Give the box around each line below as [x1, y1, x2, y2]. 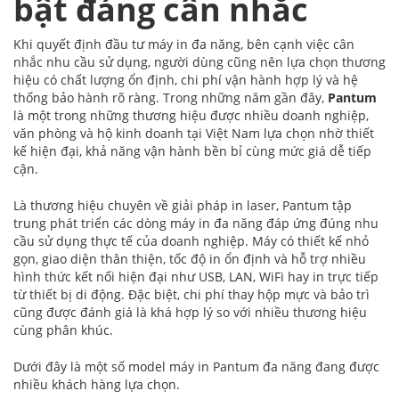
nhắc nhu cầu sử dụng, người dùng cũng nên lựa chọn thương [13, 53, 386, 71]
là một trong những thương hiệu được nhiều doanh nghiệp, [13, 107, 369, 125]
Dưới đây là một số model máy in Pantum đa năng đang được [13, 358, 379, 376]
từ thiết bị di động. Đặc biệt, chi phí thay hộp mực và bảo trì [13, 286, 370, 304]
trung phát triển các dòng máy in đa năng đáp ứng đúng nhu [13, 215, 379, 232]
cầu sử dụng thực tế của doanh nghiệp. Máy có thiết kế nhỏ [13, 232, 369, 250]
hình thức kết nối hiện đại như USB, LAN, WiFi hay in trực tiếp [13, 268, 379, 286]
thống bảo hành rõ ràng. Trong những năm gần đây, [13, 89, 328, 107]
